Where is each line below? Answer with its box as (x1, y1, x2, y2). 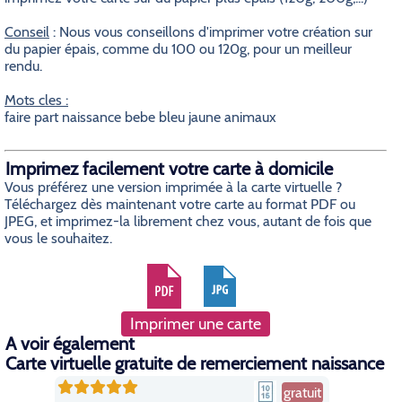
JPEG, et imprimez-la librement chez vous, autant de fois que (4, 213, 371, 230)
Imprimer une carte (129, 314, 261, 334)
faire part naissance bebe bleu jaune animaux (4, 109, 276, 126)
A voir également (5, 333, 135, 354)
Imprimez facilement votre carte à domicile (5, 158, 333, 179)
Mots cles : (4, 92, 68, 109)
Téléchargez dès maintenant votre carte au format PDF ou (4, 196, 355, 213)
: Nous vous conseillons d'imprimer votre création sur (49, 23, 372, 40)
